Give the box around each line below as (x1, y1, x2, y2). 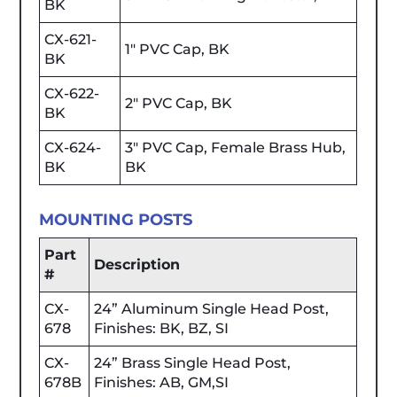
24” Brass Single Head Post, (94, 354, 292, 371)
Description (94, 255, 181, 273)
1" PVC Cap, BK (125, 40, 230, 58)
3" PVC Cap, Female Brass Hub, (125, 138, 346, 156)
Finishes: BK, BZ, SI (94, 319, 230, 337)
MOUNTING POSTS (39, 209, 193, 230)
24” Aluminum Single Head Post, (94, 300, 330, 317)
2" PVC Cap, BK (125, 94, 233, 112)
